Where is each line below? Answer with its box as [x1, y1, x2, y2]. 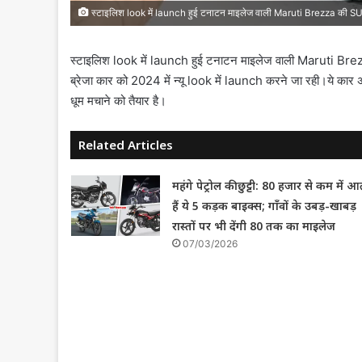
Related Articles [78, 137, 173, 154]
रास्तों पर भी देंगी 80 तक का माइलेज [171, 218, 335, 234]
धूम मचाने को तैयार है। [70, 93, 166, 109]
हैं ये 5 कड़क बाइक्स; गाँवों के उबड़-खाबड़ [171, 198, 356, 214]
